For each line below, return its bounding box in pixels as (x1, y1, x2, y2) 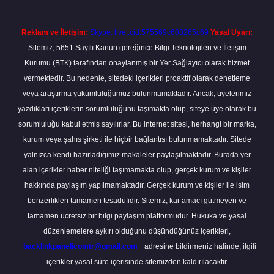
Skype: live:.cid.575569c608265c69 (90, 28, 209, 37)
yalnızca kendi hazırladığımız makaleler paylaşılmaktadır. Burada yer (23, 150, 251, 159)
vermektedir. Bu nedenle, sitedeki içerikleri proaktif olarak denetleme (24, 74, 250, 83)
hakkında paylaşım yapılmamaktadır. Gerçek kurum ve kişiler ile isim (24, 181, 250, 190)
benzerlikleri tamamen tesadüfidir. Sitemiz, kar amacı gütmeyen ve (28, 196, 246, 205)
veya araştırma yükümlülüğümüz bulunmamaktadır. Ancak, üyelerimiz (23, 89, 251, 98)
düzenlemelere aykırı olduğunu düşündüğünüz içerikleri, (43, 227, 231, 235)
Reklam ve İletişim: (21, 28, 88, 37)
